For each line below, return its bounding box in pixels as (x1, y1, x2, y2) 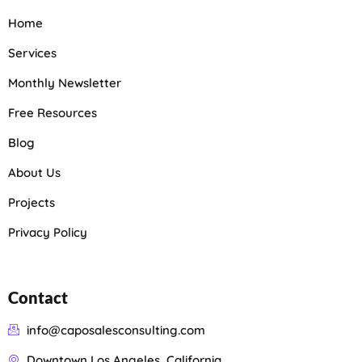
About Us (8, 165, 61, 181)
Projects (8, 195, 55, 211)
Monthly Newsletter (8, 75, 121, 91)
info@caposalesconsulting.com (26, 322, 205, 339)
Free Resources (8, 105, 97, 121)
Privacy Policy (8, 225, 87, 241)
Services (8, 45, 57, 61)
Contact (8, 288, 68, 308)
